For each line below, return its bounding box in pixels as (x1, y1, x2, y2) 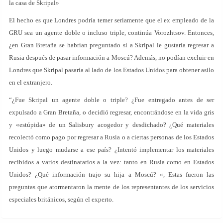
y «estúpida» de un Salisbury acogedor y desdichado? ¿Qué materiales (9, 121, 214, 128)
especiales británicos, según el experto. (9, 196, 113, 203)
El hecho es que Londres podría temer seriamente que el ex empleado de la (9, 16, 214, 24)
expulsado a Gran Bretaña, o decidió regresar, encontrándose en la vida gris (9, 109, 214, 116)
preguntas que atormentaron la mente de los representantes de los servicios (9, 183, 214, 191)
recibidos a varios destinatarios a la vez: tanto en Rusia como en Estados (9, 158, 214, 166)
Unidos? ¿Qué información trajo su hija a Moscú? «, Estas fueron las (9, 171, 214, 178)
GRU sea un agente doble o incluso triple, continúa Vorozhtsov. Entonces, (9, 29, 214, 36)
